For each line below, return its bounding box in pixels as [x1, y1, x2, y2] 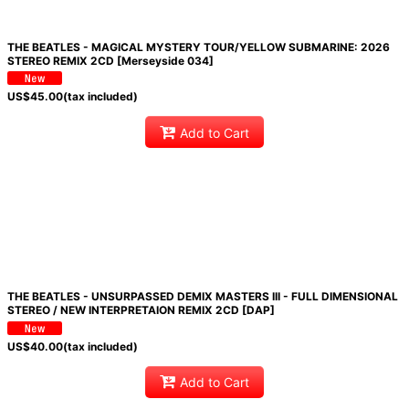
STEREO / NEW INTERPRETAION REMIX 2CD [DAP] [6, 303, 275, 318]
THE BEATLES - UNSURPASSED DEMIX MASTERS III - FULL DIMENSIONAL [6, 289, 398, 304]
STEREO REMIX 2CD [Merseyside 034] [6, 54, 214, 68]
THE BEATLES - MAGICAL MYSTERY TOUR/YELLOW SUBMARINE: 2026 [6, 40, 390, 54]
